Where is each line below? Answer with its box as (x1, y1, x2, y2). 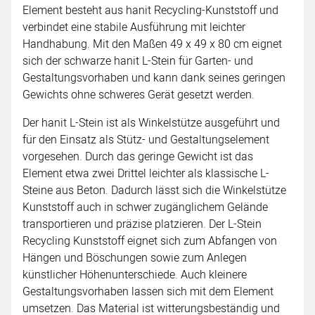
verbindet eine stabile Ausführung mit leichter (22, 18, 245, 36)
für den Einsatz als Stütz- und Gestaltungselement (22, 131, 269, 148)
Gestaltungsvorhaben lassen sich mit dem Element (22, 283, 274, 300)
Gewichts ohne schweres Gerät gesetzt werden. (22, 86, 255, 103)
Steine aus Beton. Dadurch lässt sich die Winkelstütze (22, 181, 286, 199)
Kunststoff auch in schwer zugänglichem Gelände (22, 198, 268, 216)
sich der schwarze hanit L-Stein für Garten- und (22, 52, 253, 70)
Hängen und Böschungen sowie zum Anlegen (22, 249, 247, 266)
